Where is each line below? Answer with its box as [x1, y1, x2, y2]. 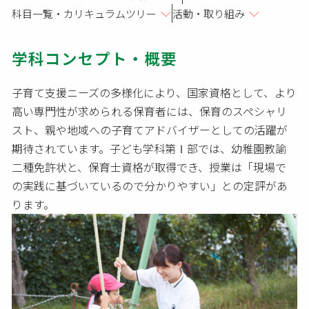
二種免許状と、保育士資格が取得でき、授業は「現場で [12, 159, 287, 176]
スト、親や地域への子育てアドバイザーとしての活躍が [12, 122, 288, 139]
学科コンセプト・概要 [12, 47, 178, 70]
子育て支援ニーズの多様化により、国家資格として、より [12, 85, 297, 101]
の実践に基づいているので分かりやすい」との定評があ [12, 178, 288, 195]
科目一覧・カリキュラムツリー [12, 6, 157, 21]
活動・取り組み [172, 6, 246, 21]
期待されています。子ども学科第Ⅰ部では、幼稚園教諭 [12, 141, 287, 157]
